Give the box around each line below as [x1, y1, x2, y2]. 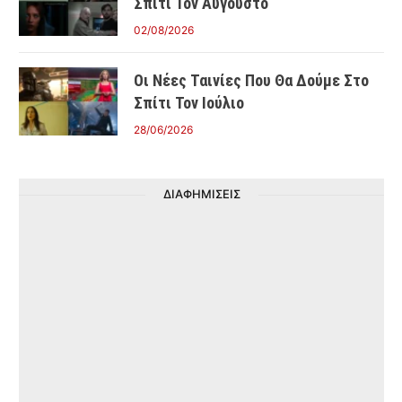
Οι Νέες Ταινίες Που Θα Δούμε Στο [134, 71, 369, 91]
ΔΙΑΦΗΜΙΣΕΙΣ [162, 187, 240, 202]
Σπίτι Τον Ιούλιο [134, 93, 244, 113]
